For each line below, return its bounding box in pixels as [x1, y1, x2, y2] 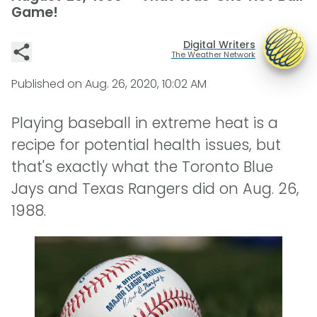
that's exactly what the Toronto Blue [11, 156, 273, 178]
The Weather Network [171, 48, 255, 60]
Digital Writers [183, 37, 255, 52]
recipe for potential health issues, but [11, 134, 281, 156]
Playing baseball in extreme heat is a [11, 113, 278, 134]
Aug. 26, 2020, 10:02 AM [85, 76, 207, 92]
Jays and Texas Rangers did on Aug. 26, [11, 178, 299, 200]
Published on [11, 76, 85, 92]
